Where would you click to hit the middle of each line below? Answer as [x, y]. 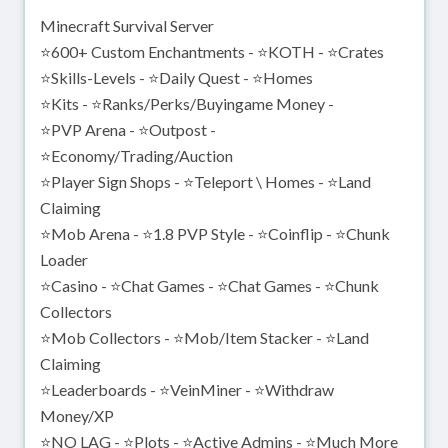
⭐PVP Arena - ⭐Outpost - [127, 130]
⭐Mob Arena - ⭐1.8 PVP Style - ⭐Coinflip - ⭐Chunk [214, 234]
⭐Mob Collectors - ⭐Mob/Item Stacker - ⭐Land [204, 338]
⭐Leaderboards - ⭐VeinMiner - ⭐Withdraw [186, 390]
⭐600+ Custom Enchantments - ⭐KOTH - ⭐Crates [211, 52]
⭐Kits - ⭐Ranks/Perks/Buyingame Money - [186, 104]
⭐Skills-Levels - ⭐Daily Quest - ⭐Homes [176, 78]
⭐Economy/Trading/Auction [136, 156]
